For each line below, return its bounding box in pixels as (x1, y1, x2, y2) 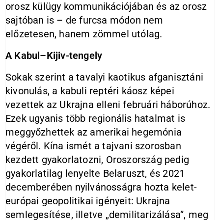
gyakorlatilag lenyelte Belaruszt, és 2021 (5, 167, 185, 179)
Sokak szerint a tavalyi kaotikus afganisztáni (5, 71, 204, 83)
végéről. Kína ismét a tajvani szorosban (5, 140, 181, 152)
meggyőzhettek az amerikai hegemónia (5, 126, 182, 138)
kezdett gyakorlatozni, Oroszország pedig (5, 154, 190, 165)
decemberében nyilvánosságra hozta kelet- (5, 181, 197, 193)
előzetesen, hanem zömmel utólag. (5, 28, 163, 40)
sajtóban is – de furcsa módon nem (5, 14, 164, 26)
